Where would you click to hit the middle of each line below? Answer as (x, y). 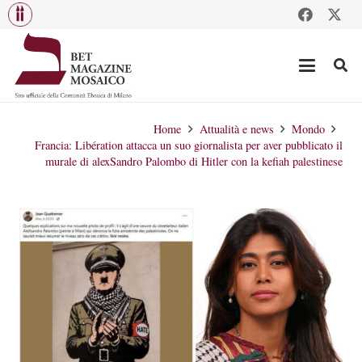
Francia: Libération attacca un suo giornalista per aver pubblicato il (189, 145)
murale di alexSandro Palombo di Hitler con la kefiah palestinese (194, 161)
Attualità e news (236, 129)
